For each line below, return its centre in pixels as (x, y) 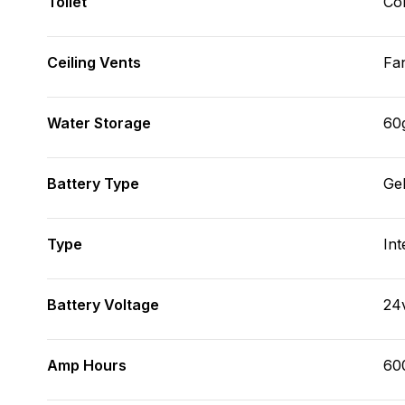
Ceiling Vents (94, 62)
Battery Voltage (103, 305)
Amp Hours (87, 365)
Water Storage (99, 123)
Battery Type (93, 184)
